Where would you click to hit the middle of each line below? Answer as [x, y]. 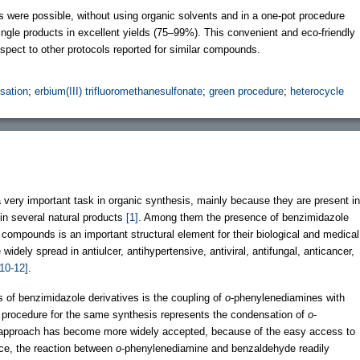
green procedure [246, 91]
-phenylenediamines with [288, 297]
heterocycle [317, 91]
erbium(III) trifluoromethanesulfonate [119, 91]
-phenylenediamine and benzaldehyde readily [225, 348]
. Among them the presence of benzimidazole [243, 217]
